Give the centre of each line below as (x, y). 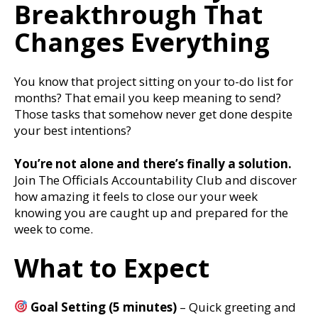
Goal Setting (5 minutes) (103, 307)
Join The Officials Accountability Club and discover (155, 180)
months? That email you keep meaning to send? (148, 97)
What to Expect (112, 268)
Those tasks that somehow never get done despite (153, 114)
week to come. (54, 229)
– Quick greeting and (237, 307)
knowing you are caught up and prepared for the (151, 212)
